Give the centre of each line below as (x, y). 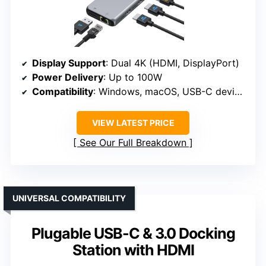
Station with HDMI (133, 250)
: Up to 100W (133, 77)
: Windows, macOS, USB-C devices (164, 91)
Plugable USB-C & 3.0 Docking (133, 233)
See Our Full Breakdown (133, 142)
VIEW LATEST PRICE (133, 122)
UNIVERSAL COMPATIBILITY (69, 198)
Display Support (69, 63)
